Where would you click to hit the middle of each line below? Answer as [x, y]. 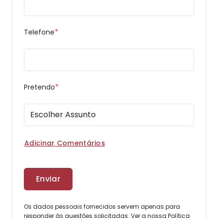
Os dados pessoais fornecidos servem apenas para [102, 207]
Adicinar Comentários [65, 143]
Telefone [39, 32]
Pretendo [39, 87]
